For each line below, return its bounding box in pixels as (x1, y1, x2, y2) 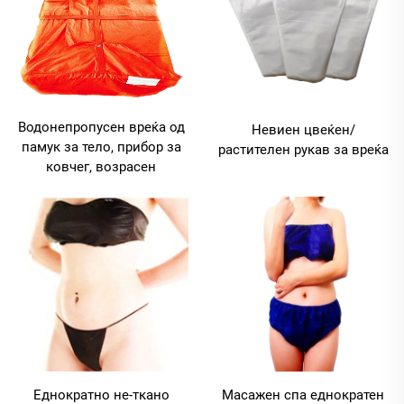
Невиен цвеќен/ (251, 121, 355, 138)
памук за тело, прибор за (21, 138, 181, 155)
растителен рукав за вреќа (217, 141, 389, 158)
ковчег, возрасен (46, 158, 156, 175)
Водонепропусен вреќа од (17, 118, 185, 135)
